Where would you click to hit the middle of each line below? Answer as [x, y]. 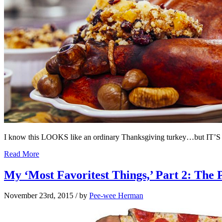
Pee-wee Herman [116, 196]
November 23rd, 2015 [39, 196]
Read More [22, 154]
